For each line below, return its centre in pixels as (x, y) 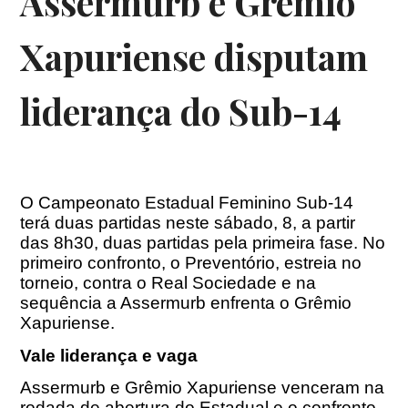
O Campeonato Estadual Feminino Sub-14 (187, 203)
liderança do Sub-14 (181, 112)
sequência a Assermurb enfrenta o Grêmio (186, 303)
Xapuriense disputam (194, 57)
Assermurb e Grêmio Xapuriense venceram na (203, 387)
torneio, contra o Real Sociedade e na (168, 283)
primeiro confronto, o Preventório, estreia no (191, 263)
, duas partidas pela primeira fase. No (240, 243)
